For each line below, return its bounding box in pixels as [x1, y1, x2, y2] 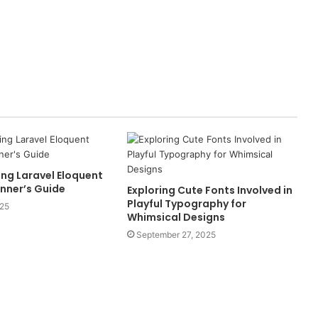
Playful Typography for [126, 197, 246, 212]
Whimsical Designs [126, 210, 225, 225]
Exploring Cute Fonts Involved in [126, 183, 292, 198]
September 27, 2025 [136, 229, 216, 241]
